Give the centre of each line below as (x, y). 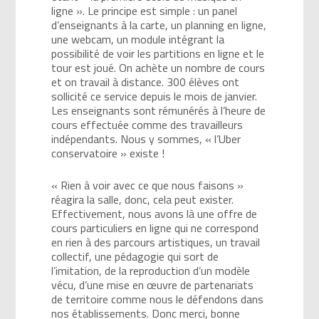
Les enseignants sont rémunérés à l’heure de (159, 110)
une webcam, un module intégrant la (138, 39)
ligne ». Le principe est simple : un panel (145, 10)
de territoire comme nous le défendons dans (158, 299)
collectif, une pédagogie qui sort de (135, 256)
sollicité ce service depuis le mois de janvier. (155, 96)
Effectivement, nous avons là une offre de (155, 213)
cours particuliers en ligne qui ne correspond (155, 228)
